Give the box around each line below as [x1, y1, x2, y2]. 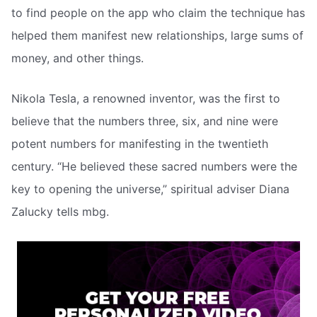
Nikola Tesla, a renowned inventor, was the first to [11, 91, 280, 106]
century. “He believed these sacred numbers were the [11, 159, 297, 174]
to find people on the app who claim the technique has [11, 5, 305, 20]
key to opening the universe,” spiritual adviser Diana [11, 182, 289, 197]
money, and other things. [11, 50, 144, 65]
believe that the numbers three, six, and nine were [11, 114, 278, 129]
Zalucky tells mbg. [11, 204, 109, 219]
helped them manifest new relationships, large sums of [11, 28, 304, 42]
